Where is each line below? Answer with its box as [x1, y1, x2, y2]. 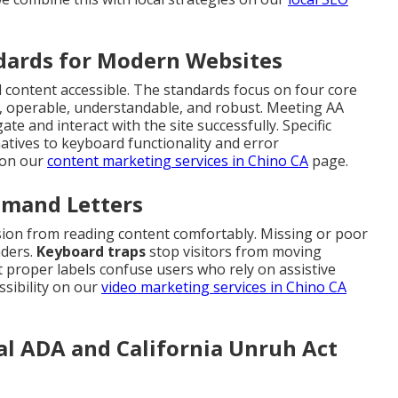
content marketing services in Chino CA [47, 150, 308, 171]
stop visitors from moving [146, 241, 322, 261]
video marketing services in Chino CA [101, 276, 346, 297]
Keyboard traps [36, 241, 146, 261]
